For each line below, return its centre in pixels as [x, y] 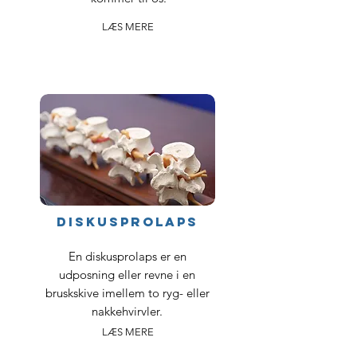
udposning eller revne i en [127, 275]
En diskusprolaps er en [127, 256]
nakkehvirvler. [127, 311]
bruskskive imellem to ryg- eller [127, 293]
